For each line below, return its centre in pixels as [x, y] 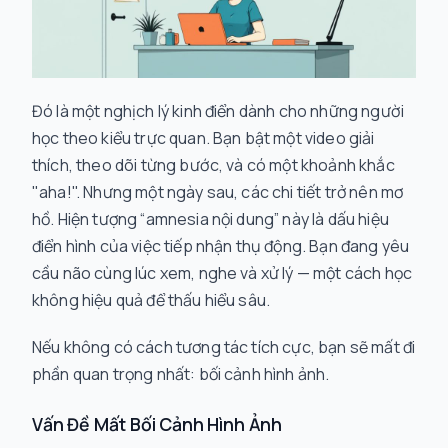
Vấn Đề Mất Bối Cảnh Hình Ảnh [157, 424]
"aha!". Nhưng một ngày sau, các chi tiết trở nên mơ [218, 192]
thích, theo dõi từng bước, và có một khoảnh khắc [213, 165]
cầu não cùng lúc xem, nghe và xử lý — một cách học [222, 273]
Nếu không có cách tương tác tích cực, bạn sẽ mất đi [224, 347]
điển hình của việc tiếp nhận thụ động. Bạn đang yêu [221, 246]
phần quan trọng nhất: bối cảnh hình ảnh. [181, 374]
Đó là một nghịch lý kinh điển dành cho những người [218, 111]
